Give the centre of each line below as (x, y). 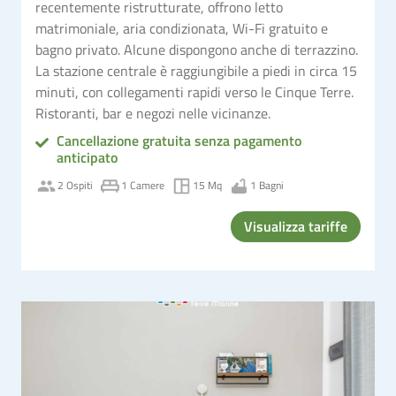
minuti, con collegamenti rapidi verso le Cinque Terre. (194, 91)
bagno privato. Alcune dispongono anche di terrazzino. (197, 49)
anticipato (87, 157)
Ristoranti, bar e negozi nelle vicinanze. (153, 113)
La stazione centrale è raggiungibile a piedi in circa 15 (196, 70)
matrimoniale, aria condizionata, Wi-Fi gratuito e (182, 28)
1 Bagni (267, 185)
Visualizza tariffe (296, 226)
